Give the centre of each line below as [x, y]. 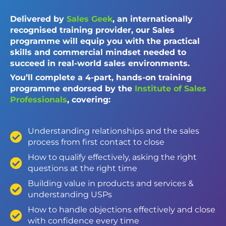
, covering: [89, 99]
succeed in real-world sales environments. [100, 63]
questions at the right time [82, 168]
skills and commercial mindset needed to [98, 52]
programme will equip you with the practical [105, 41]
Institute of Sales [171, 88]
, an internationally [153, 19]
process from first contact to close [96, 142]
